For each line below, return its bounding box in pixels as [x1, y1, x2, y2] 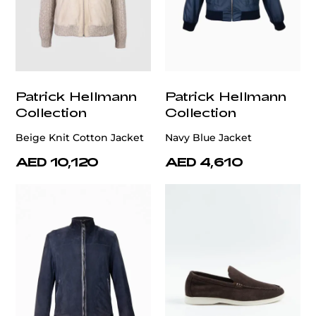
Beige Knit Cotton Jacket [16, 131, 144, 145]
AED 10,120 [16, 154, 99, 169]
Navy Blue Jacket [165, 131, 252, 145]
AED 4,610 [165, 154, 243, 169]
